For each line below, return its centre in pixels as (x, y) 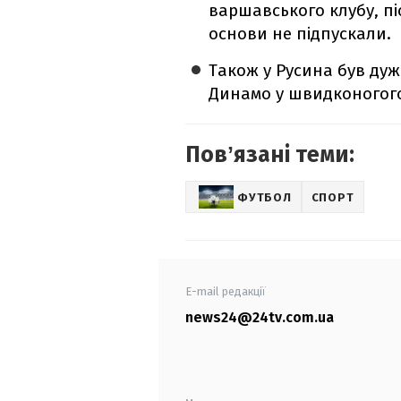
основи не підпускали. (300, 34)
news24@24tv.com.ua (260, 318)
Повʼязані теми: (270, 155)
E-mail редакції (226, 292)
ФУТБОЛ (264, 197)
